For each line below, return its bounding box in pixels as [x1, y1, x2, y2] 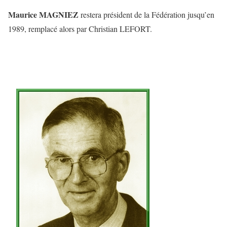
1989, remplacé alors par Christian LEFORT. [8, 23, 152, 34]
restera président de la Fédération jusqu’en [81, 9, 214, 20]
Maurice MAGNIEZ [8, 8, 81, 20]
